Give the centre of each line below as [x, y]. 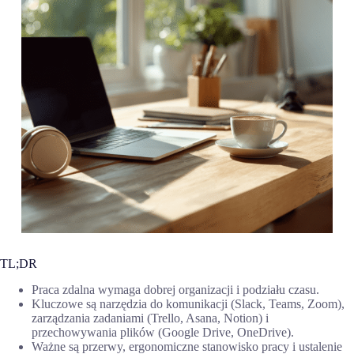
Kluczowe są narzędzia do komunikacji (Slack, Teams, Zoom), [188, 304]
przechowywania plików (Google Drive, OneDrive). [163, 333]
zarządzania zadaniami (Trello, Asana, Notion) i [150, 318]
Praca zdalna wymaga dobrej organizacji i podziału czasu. [175, 290]
